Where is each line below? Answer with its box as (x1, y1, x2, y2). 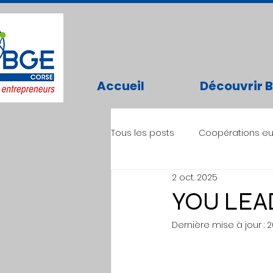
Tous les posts (111, 126, 174, 139)
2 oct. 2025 (172, 171, 218, 183)
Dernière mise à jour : (172, 219, 267, 231)
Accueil (96, 77, 144, 94)
